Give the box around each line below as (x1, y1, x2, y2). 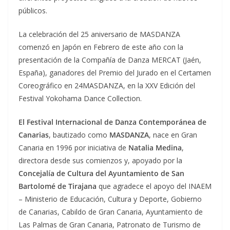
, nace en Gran (149, 130, 197, 140)
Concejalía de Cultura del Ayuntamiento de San (18, 168, 184, 178)
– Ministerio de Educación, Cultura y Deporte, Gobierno (18, 194, 202, 204)
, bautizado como (49, 130, 109, 140)
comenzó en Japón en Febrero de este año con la (18, 42, 183, 52)
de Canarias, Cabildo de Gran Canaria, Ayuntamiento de (18, 207, 203, 217)
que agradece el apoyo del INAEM (99, 181, 212, 191)
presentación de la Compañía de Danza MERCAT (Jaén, (18, 55, 201, 65)
